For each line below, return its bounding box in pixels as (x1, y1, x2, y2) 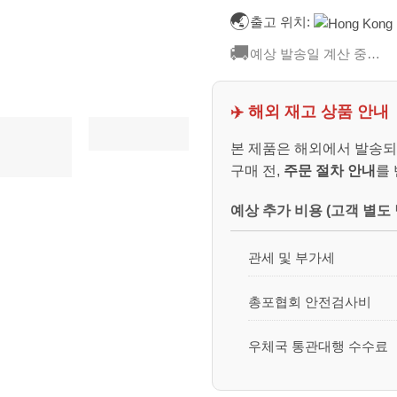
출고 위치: (249, 13, 310, 29)
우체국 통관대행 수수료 (247, 339, 388, 354)
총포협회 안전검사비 (247, 293, 371, 309)
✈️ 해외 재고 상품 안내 (230, 102, 389, 121)
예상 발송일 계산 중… (249, 45, 380, 61)
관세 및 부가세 (247, 249, 335, 265)
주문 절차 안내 (284, 162, 376, 178)
